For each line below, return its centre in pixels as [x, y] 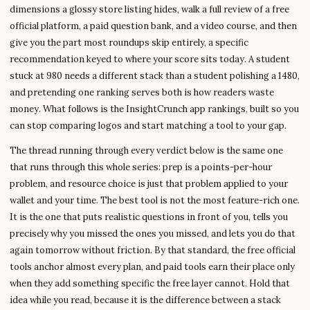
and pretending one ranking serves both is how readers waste [142, 92]
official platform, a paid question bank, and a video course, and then [153, 26]
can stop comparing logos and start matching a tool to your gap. [148, 126]
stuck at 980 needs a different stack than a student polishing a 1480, [155, 76]
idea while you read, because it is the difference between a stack [145, 300]
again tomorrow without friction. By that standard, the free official [153, 250]
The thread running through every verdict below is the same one [146, 151]
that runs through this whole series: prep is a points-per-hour [141, 167]
